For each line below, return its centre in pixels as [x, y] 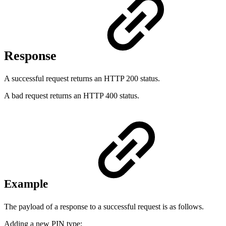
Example [27, 184]
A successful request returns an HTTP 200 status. [82, 79]
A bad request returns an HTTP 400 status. [72, 96]
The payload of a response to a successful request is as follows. [104, 207]
